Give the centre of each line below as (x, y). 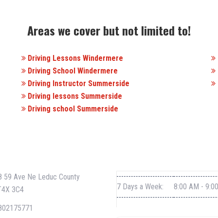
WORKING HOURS (148, 155)
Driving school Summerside (72, 109)
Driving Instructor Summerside (78, 83)
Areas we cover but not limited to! (109, 30)
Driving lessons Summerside (74, 96)
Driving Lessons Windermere (74, 58)
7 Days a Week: (140, 187)
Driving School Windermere (72, 71)
